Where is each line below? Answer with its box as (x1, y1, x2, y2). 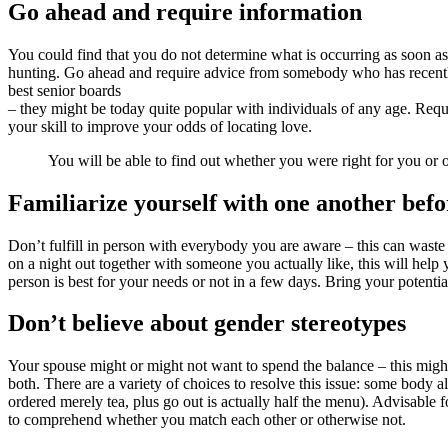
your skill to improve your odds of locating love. (8, 117, 312, 135)
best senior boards (8, 81, 121, 99)
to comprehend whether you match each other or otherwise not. (8, 411, 406, 429)
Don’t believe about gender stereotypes (8, 310, 406, 337)
